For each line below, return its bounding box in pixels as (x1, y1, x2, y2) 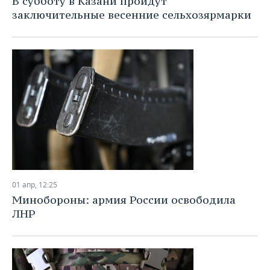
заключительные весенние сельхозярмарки (12, 8, 251, 22)
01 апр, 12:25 (12, 180, 57, 190)
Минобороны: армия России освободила (12, 193, 236, 207)
